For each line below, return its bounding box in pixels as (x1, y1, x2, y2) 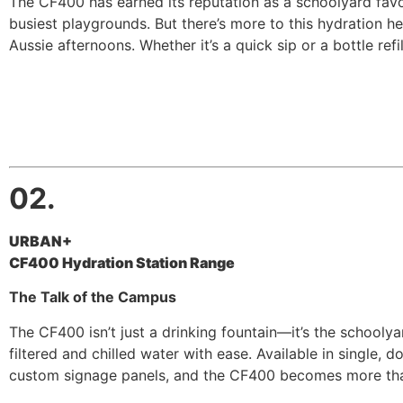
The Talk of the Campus (9, 288, 176, 307)
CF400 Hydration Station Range (9, 253, 235, 272)
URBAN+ (9, 231, 72, 250)
